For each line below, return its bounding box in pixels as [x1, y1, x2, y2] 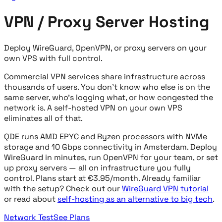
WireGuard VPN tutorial [122, 183, 209, 194]
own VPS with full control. [4, 53, 103, 63]
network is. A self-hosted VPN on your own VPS [4, 102, 182, 113]
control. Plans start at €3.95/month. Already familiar [4, 172, 201, 183]
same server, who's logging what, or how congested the [4, 92, 213, 103]
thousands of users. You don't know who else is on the [4, 81, 210, 92]
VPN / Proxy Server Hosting [4, 12, 209, 32]
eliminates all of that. [4, 112, 83, 123]
